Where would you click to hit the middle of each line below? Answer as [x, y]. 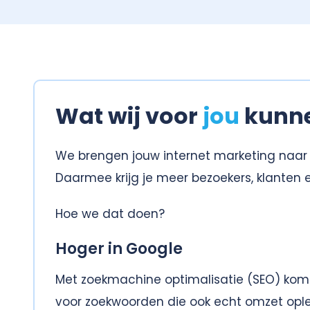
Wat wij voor [129, 116]
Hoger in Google [119, 249]
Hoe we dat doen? [110, 214]
